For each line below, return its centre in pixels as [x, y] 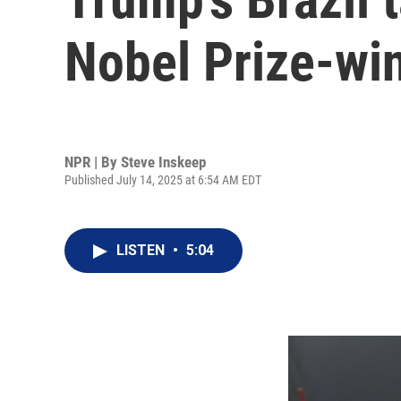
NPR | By [93, 162]
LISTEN [142, 250]
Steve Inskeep [163, 162]
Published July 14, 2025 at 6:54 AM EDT [163, 179]
